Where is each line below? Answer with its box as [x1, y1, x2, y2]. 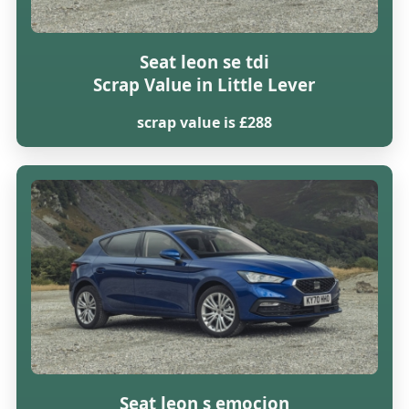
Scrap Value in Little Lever [93, 72, 316, 96]
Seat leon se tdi [139, 49, 269, 73]
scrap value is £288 [136, 112, 272, 133]
